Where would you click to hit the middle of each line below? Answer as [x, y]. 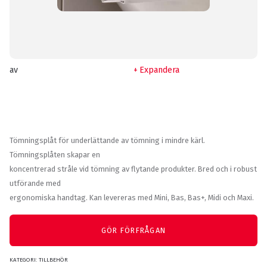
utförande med [35, 184]
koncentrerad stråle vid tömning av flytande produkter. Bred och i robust [133, 169]
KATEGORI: [24, 260]
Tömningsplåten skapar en [55, 155]
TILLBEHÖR [53, 260]
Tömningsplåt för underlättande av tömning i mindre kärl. [107, 141]
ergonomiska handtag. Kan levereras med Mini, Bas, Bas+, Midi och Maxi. [132, 198]
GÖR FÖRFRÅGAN [133, 231]
